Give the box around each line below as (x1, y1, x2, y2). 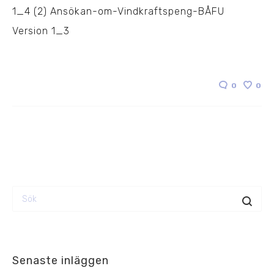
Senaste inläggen (12, 254, 109, 268)
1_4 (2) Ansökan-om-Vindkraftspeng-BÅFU (12, 6, 224, 18)
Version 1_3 (12, 25, 70, 37)
